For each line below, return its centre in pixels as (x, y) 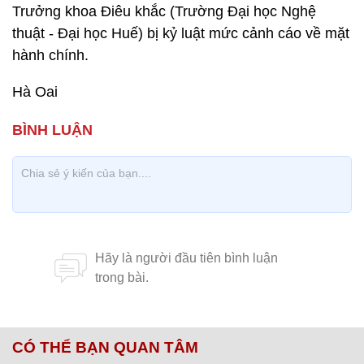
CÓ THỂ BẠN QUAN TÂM (105, 347)
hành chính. (50, 55)
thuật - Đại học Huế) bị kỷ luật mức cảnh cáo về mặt (181, 33)
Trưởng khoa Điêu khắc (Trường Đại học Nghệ (164, 11)
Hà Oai (35, 92)
